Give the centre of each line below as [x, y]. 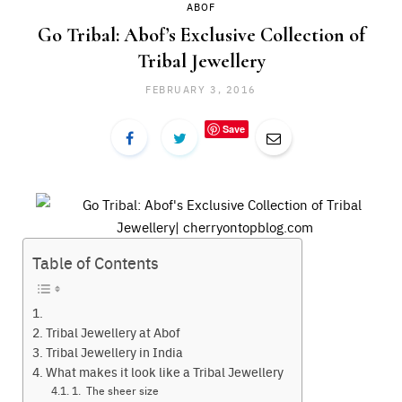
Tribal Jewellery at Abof [113, 332]
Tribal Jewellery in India [114, 352]
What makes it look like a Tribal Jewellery [164, 371]
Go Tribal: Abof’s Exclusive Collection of [201, 35]
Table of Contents [96, 263]
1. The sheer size [115, 389]
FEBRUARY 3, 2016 [201, 90]
